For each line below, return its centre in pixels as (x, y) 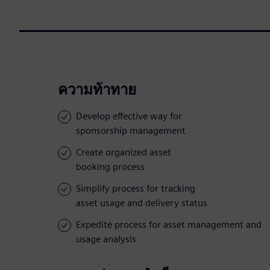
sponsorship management (131, 131)
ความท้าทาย (97, 90)
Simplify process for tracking (136, 189)
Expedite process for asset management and (169, 225)
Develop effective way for (129, 116)
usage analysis (106, 239)
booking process (110, 167)
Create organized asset (124, 152)
